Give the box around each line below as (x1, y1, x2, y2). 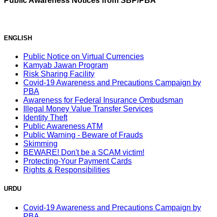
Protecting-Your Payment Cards (23, 157, 132, 166)
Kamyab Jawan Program (23, 61, 108, 70)
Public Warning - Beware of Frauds (23, 131, 143, 139)
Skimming (23, 139, 58, 148)
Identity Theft (23, 113, 67, 122)
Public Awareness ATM (23, 122, 103, 131)
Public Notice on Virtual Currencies (23, 52, 144, 61)
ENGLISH (4, 34, 32, 42)
